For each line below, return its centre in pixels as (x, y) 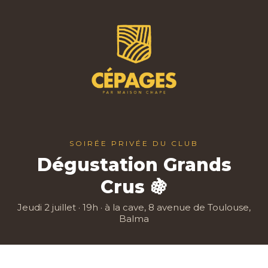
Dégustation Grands (134, 165)
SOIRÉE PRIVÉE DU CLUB (134, 143)
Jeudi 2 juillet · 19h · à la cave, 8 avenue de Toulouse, (134, 207)
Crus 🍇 (134, 187)
